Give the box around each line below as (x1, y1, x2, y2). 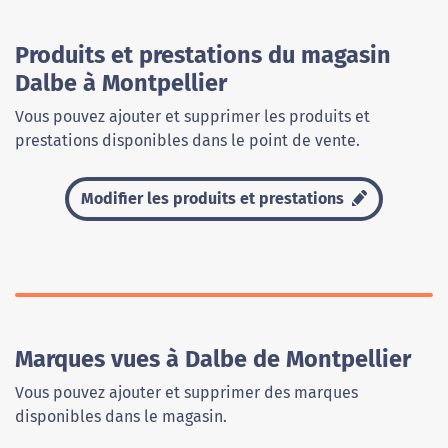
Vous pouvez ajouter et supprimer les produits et (15, 107, 370, 127)
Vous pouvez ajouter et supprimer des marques (15, 383, 358, 403)
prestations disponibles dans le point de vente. (15, 131, 360, 151)
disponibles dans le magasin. (15, 407, 227, 427)
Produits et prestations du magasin (15, 41, 391, 70)
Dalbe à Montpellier (15, 69, 227, 98)
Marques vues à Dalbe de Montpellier (15, 345, 411, 374)
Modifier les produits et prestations (81, 189, 349, 209)
